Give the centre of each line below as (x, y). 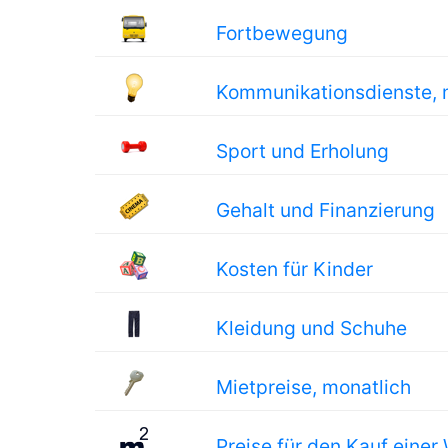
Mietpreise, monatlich (314, 387)
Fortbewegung (282, 33)
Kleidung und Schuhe (312, 328)
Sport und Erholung (303, 151)
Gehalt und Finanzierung (326, 210)
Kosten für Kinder (295, 269)
